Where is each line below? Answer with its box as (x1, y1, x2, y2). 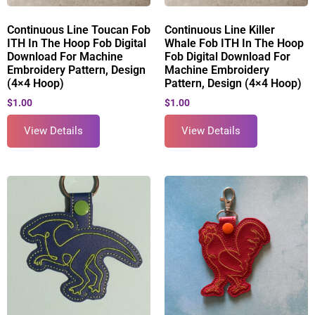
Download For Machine (7, 50, 123, 64)
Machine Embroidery (165, 63, 269, 77)
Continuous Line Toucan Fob (7, 23, 150, 37)
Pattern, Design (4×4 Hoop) (165, 77, 302, 91)
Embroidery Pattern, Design (7, 63, 146, 77)
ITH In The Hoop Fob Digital (7, 37, 146, 51)
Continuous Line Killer (165, 23, 275, 37)
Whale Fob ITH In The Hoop (165, 37, 304, 51)
